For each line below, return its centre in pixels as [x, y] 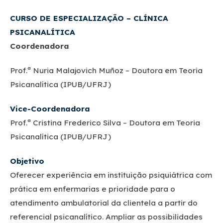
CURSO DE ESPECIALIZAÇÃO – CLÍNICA [89, 18]
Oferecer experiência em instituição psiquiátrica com [111, 175]
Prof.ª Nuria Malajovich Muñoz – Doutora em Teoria [106, 70]
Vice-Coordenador [47, 109]
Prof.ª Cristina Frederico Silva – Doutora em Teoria [105, 123]
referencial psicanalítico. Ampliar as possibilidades [106, 217]
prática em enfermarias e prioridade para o [93, 189]
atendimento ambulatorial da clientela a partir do [104, 203]
